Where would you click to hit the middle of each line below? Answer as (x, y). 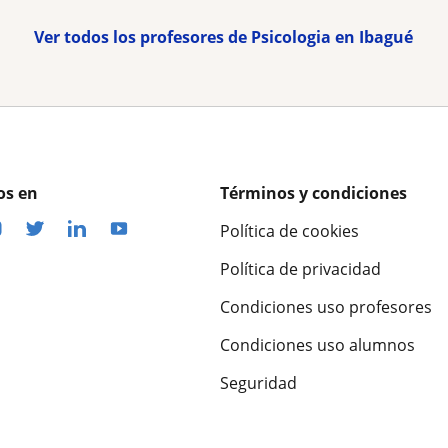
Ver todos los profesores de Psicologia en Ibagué (224, 36)
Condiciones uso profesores (326, 306)
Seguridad (258, 382)
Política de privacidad (300, 268)
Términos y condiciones (313, 192)
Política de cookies (289, 230)
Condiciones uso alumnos (317, 344)
